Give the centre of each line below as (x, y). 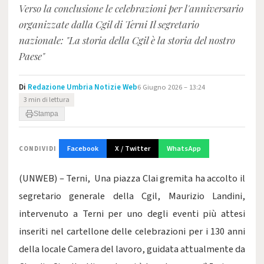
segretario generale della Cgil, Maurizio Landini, (132, 196)
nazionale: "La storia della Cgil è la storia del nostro (127, 40)
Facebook (83, 148)
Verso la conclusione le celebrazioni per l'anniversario (131, 8)
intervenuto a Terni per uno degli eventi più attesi (132, 214)
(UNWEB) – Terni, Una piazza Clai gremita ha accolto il (132, 179)
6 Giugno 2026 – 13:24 (171, 87)
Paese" (32, 56)
